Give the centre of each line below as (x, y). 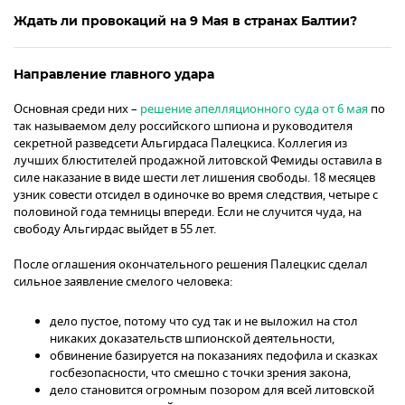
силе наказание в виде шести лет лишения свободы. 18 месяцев (194, 178)
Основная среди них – (77, 109)
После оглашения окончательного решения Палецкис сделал (191, 265)
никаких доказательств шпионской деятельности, (192, 339)
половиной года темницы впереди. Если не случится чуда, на (188, 212)
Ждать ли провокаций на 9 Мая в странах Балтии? (185, 21)
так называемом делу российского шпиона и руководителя (183, 127)
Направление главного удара (114, 75)
